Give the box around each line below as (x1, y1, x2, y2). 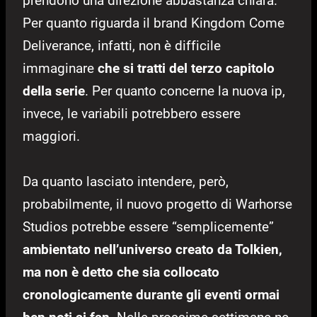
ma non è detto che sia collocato (23, 263, 219, 280)
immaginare (23, 59, 98, 76)
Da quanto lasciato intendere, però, (23, 173, 229, 190)
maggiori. (23, 127, 80, 144)
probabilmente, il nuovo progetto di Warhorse (23, 195, 292, 212)
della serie (23, 82, 85, 99)
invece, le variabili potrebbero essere (23, 105, 241, 122)
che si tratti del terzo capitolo (98, 59, 275, 76)
